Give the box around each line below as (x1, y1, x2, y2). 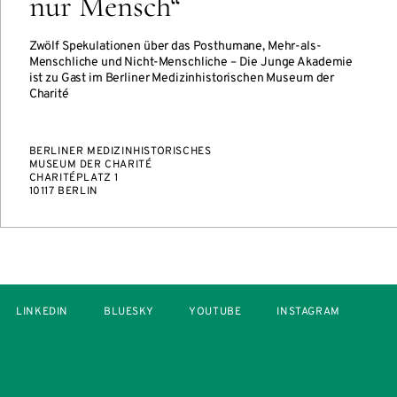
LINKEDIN (16, 305, 69, 319)
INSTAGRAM (276, 305, 340, 319)
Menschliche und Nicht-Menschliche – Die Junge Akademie (28, 55, 354, 70)
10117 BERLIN (28, 184, 98, 198)
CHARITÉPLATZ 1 (28, 171, 120, 185)
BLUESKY (104, 305, 154, 319)
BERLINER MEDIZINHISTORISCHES (28, 144, 212, 159)
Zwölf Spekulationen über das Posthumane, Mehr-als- (28, 39, 322, 54)
